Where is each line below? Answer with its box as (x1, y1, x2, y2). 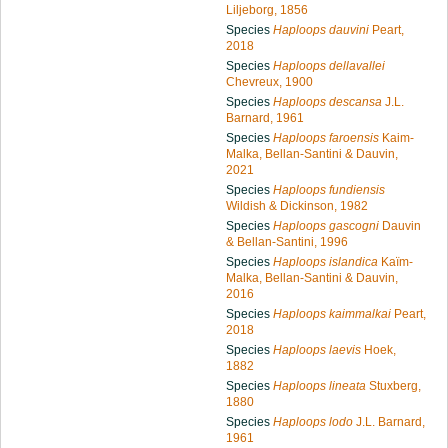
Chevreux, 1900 (226, 74, 313, 89)
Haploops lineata (273, 378, 366, 393)
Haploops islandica (273, 254, 378, 269)
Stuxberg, (366, 378, 421, 393)
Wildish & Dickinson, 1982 (226, 198, 368, 213)
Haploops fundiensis (273, 182, 385, 197)
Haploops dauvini (273, 22, 369, 37)
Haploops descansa (273, 94, 382, 109)
